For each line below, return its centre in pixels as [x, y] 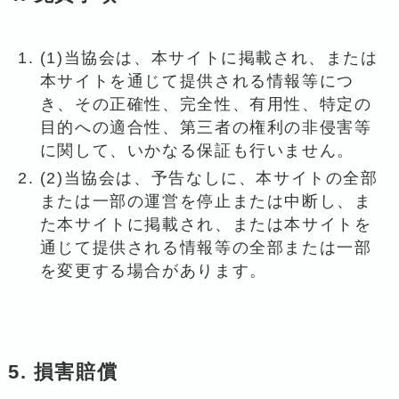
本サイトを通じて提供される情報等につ [197, 81]
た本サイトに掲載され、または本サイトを [206, 224]
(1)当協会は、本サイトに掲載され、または [209, 58]
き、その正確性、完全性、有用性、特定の [206, 105]
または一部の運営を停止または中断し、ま [206, 201]
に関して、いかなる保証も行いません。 [197, 151]
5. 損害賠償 [63, 372]
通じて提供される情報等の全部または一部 [206, 247]
